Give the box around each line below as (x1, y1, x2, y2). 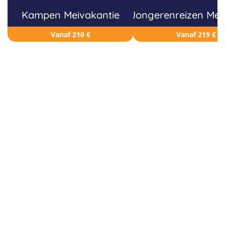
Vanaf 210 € (50, 30, 90, 39)
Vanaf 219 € (176, 30, 216, 39)
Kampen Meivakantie (21, 9, 120, 21)
